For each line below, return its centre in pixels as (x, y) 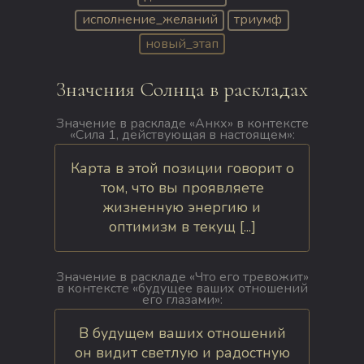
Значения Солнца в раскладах (182, 90)
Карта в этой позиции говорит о (182, 169)
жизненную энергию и (182, 208)
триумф (258, 20)
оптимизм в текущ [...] (182, 227)
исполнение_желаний (149, 20)
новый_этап (182, 43)
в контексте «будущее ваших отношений (182, 289)
